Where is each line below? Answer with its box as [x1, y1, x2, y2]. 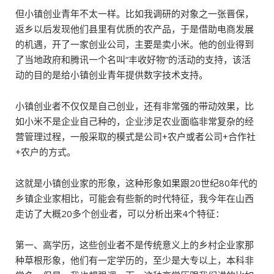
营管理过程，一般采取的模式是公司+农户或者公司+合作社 [15, 130, 256, 143]
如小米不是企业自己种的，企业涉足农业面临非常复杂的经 [15, 115, 254, 127]
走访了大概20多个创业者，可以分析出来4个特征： [15, 207, 224, 220]
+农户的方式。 [15, 146, 76, 158]
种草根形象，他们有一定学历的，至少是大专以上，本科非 [15, 254, 254, 266]
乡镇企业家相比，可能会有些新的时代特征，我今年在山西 [15, 192, 254, 204]
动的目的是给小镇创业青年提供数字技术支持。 [15, 68, 208, 81]
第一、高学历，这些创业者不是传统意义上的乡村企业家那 [15, 239, 254, 251]
